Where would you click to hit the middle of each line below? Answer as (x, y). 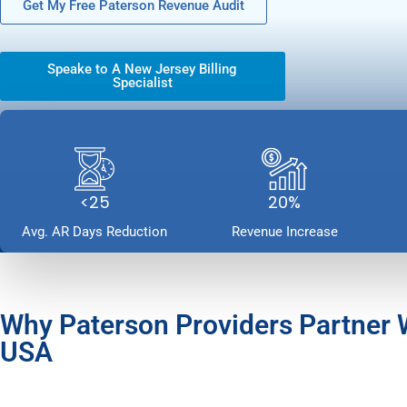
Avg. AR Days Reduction (95, 232)
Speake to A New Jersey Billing (143, 69)
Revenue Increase (284, 232)
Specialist (142, 83)
